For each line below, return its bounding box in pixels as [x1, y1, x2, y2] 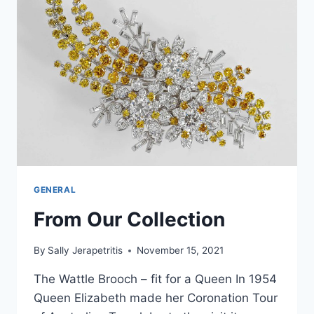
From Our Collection [34, 207, 225, 231]
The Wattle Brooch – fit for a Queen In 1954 [34, 272, 277, 287]
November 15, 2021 [137, 245, 224, 257]
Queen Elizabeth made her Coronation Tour [34, 291, 278, 306]
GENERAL [34, 184, 76, 195]
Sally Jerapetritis [48, 245, 123, 257]
